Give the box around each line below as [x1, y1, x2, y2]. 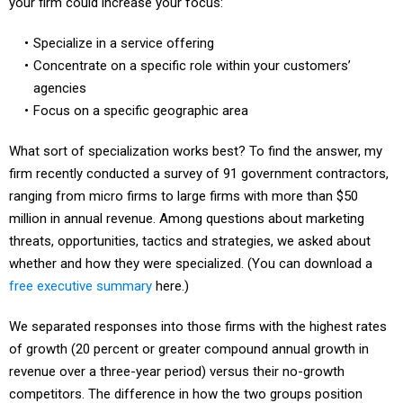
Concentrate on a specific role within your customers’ [32, 38, 351, 54]
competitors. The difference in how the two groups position [9, 366, 363, 382]
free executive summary [9, 258, 152, 274]
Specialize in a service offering [32, 15, 214, 31]
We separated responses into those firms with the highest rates [9, 299, 387, 315]
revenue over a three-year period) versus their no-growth [9, 344, 345, 360]
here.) [152, 258, 189, 274]
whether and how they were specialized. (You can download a [9, 236, 372, 252]
